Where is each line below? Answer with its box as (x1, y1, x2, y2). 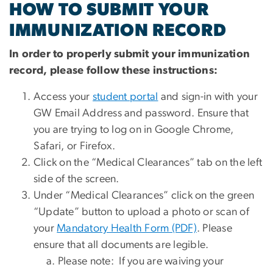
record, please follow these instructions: (9, 65, 218, 76)
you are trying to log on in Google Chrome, (34, 124, 234, 135)
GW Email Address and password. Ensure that (34, 107, 249, 119)
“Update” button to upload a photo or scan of (34, 206, 249, 218)
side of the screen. (34, 173, 119, 185)
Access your (34, 91, 93, 102)
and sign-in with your (158, 91, 258, 102)
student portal (93, 91, 158, 102)
